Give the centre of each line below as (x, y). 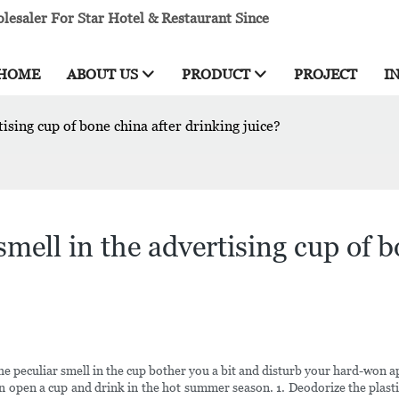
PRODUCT (216, 74)
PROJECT (326, 74)
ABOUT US (102, 74)
